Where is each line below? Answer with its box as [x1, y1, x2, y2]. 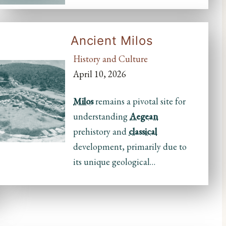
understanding [73, 110, 130, 122]
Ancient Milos [71, 33, 153, 48]
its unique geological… [73, 156, 156, 167]
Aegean [130, 110, 158, 122]
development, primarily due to [73, 141, 187, 152]
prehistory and [73, 126, 129, 137]
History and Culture [73, 53, 148, 65]
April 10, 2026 [73, 68, 127, 80]
